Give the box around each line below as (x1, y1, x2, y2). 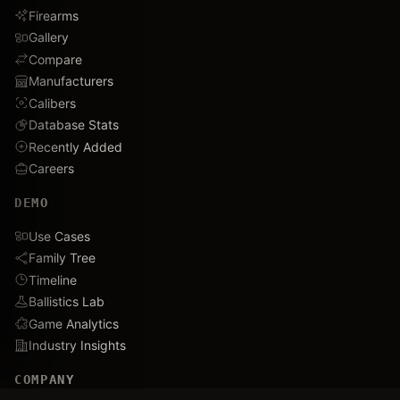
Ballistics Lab (29, 294, 104, 309)
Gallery (29, 29, 69, 45)
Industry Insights (29, 337, 126, 353)
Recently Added (29, 138, 122, 154)
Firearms (29, 7, 79, 23)
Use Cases (29, 228, 90, 244)
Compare (29, 51, 82, 67)
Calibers (29, 95, 76, 111)
